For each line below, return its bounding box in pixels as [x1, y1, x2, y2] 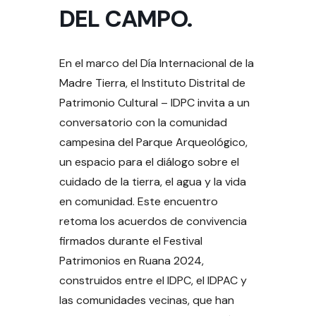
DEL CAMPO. [59, 4, 192, 35]
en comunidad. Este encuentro [59, 194, 218, 209]
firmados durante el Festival [59, 233, 202, 249]
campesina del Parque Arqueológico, [59, 135, 248, 150]
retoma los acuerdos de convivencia [59, 214, 247, 229]
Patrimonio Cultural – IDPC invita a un [59, 95, 250, 111]
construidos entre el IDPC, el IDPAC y [59, 273, 247, 288]
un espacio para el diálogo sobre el [59, 154, 239, 170]
